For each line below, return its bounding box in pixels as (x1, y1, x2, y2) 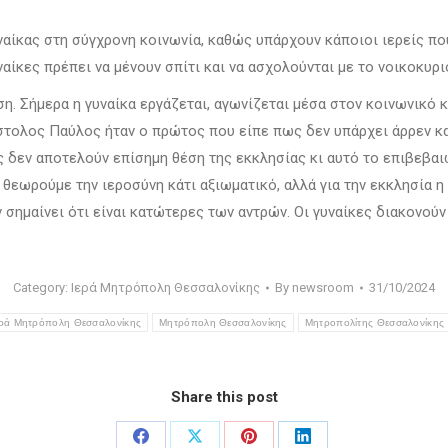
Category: (13, 280, 71, 295)
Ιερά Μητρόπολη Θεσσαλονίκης (71, 280, 260, 295)
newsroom (292, 280, 354, 295)
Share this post (170, 388, 278, 406)
